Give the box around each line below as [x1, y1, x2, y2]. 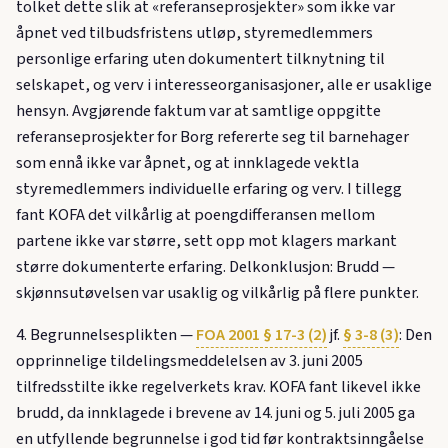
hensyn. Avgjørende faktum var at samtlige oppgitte [16, 99, 381, 124]
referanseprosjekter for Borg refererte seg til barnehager [16, 125, 409, 150]
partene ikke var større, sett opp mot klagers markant [16, 229, 397, 254]
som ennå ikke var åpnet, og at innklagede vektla [16, 151, 359, 176]
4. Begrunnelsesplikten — [16, 323, 196, 348]
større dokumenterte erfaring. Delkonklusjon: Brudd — [16, 255, 395, 280]
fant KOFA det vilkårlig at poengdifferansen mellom [16, 203, 375, 228]
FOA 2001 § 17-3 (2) [196, 323, 327, 348]
